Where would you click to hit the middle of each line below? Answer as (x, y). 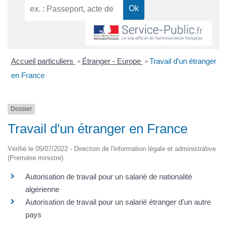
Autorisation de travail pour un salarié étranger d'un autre (118, 202)
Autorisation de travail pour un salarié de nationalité (109, 176)
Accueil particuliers (43, 61)
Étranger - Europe (112, 61)
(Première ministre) (35, 158)
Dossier (21, 109)
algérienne (42, 189)
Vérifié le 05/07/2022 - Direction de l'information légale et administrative (112, 148)
